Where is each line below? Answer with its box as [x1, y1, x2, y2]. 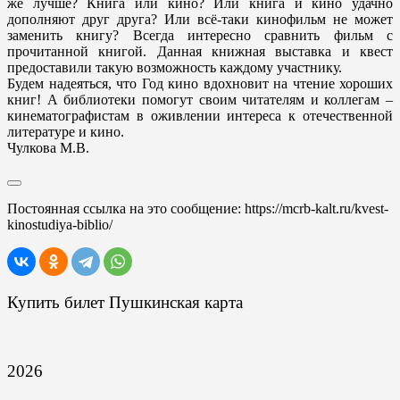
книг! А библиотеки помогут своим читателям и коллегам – [7, 92, 393, 107]
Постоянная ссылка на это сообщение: [7, 201, 245, 216]
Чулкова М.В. [7, 140, 89, 155]
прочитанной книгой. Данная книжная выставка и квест [7, 44, 393, 59]
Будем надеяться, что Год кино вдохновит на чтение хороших [7, 76, 393, 91]
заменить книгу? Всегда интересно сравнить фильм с [7, 28, 393, 43]
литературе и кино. [7, 124, 124, 139]
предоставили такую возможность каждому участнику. [7, 60, 342, 75]
